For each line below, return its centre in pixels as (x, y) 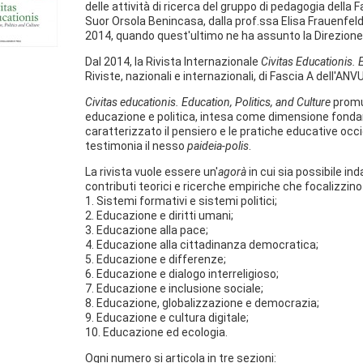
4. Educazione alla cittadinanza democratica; (202, 245)
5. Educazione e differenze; (156, 259)
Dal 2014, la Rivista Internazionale (173, 62)
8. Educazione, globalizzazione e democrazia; (202, 303)
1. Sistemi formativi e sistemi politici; (181, 201)
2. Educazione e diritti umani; (159, 216)
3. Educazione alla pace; (147, 230)
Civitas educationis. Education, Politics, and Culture (208, 102)
